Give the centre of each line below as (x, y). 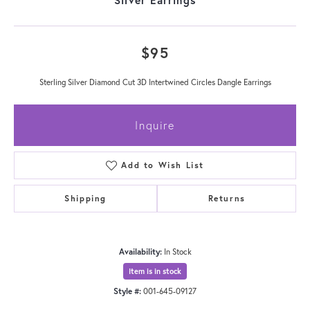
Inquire (155, 125)
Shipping (86, 198)
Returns (227, 198)
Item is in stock (155, 271)
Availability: (140, 251)
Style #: (127, 291)
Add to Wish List (163, 165)
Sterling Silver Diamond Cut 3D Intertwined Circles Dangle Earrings (155, 82)
